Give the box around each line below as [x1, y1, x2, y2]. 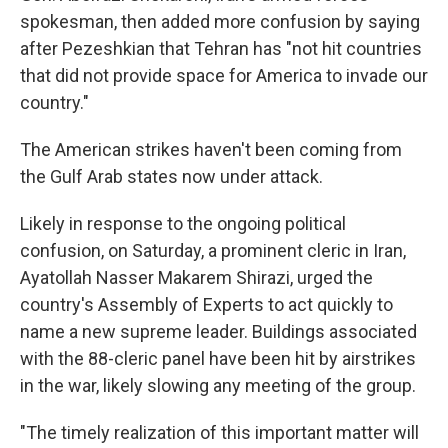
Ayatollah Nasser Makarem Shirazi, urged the [20, 267, 373, 288]
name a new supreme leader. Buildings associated [20, 321, 417, 342]
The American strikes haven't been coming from [20, 139, 402, 160]
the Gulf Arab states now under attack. [20, 166, 323, 187]
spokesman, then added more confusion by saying [20, 11, 420, 32]
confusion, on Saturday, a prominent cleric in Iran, [20, 240, 406, 261]
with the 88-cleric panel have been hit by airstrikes [20, 348, 416, 369]
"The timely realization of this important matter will [20, 422, 419, 443]
